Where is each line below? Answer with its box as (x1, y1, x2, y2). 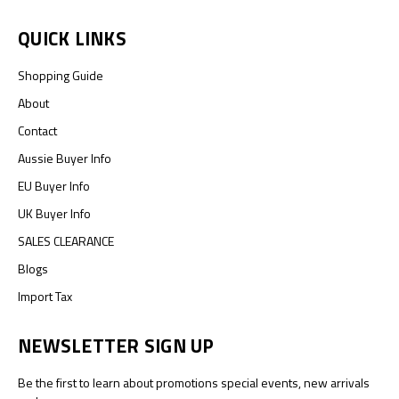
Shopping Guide (18, 66, 103, 85)
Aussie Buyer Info (18, 149, 111, 168)
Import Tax (18, 287, 72, 306)
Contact (18, 121, 57, 141)
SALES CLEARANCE (18, 232, 114, 251)
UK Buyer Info (18, 204, 91, 224)
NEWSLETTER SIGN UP (18, 331, 215, 361)
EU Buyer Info (18, 176, 90, 196)
